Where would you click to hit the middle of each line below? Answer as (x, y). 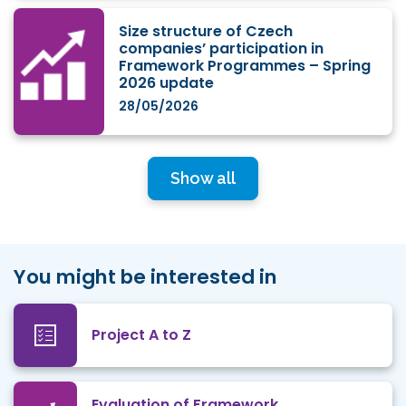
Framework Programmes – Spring (245, 65)
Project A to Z (141, 335)
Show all (203, 179)
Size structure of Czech (206, 31)
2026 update (166, 82)
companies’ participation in (221, 48)
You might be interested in (145, 276)
